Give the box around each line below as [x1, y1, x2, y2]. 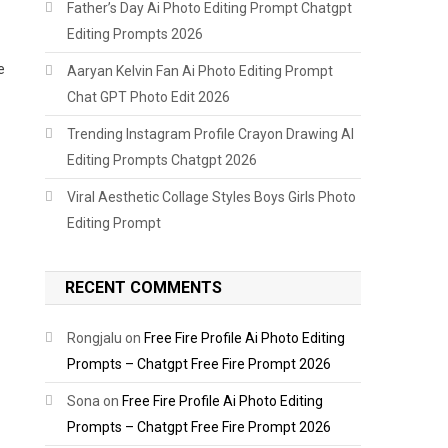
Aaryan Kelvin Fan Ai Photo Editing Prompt [67, 63, 334, 79]
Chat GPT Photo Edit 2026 [67, 89, 231, 105]
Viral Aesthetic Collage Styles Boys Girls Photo [67, 189, 357, 205]
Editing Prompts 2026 [67, 26, 204, 42]
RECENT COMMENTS [65, 278, 223, 297]
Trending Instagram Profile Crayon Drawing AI [67, 126, 355, 142]
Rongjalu [67, 330, 123, 346]
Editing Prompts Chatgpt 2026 [67, 152, 258, 168]
